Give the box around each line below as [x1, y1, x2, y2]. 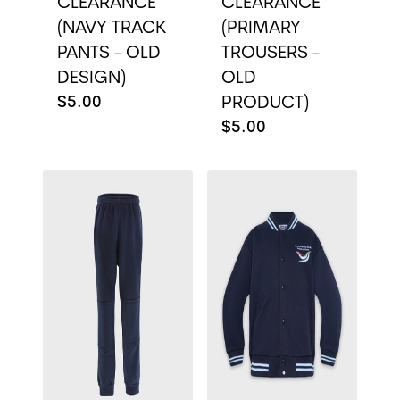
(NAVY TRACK [57, 20, 167, 37]
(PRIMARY [221, 20, 301, 37]
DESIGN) [57, 70, 126, 87]
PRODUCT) [221, 95, 309, 112]
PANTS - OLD [57, 45, 161, 62]
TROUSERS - [221, 45, 320, 62]
